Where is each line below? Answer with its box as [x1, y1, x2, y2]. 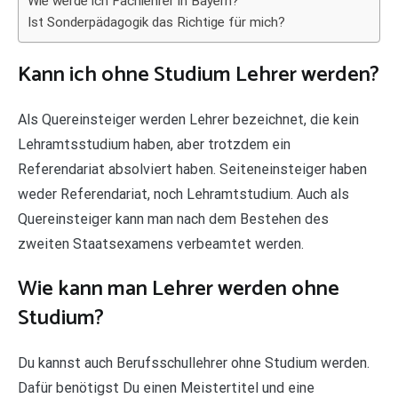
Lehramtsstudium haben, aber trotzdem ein [18, 135, 291, 153]
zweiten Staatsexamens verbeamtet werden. [18, 235, 304, 252]
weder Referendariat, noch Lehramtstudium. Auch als [18, 185, 349, 203]
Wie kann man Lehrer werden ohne [18, 271, 339, 306]
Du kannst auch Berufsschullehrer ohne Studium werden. [18, 354, 370, 371]
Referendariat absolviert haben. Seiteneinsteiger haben [18, 160, 367, 178]
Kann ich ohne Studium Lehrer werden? [18, 57, 379, 92]
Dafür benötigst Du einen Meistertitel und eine [18, 378, 314, 396]
